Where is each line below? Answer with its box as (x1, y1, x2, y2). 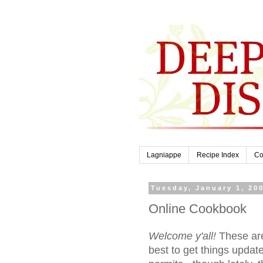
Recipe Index (197, 151, 239, 160)
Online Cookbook (149, 201, 247, 216)
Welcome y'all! (149, 230, 216, 242)
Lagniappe (147, 151, 181, 160)
